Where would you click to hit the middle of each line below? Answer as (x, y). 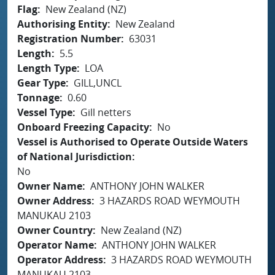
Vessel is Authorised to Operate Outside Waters (133, 141)
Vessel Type (45, 112)
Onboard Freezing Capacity (83, 127)
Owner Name (50, 186)
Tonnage (38, 97)
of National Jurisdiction (75, 156)
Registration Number (69, 38)
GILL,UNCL (98, 83)
